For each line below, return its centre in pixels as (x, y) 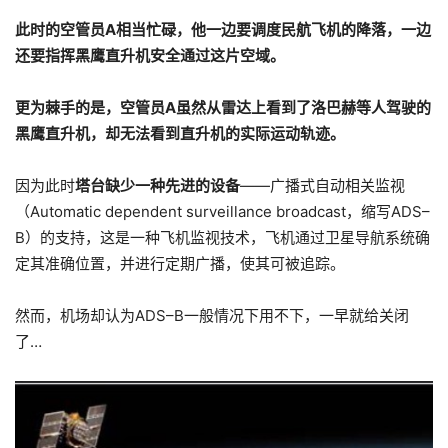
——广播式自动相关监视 (322, 186)
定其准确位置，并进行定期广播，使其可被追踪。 (180, 264)
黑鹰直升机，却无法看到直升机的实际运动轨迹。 (180, 134)
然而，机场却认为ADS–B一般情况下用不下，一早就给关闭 (212, 316)
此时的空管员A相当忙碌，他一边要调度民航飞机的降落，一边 (223, 30)
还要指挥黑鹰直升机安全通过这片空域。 (150, 56)
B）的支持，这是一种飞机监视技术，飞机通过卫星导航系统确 (222, 238)
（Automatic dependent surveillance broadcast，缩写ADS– (222, 212)
